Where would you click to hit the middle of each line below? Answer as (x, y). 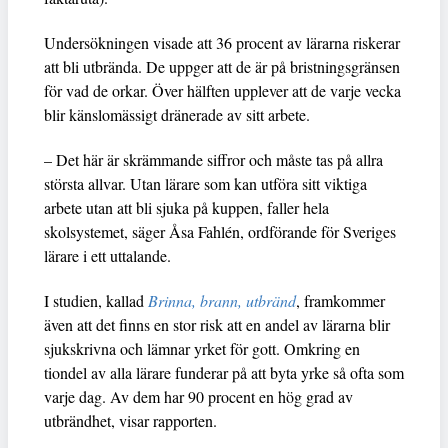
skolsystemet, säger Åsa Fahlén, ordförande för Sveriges (220, 231)
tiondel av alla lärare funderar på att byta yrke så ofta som (224, 372)
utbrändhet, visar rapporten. (130, 420)
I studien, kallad (96, 300)
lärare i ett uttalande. (107, 255)
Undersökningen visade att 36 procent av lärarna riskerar (222, 42)
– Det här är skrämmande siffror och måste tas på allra (213, 159)
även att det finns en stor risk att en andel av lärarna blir (217, 324)
